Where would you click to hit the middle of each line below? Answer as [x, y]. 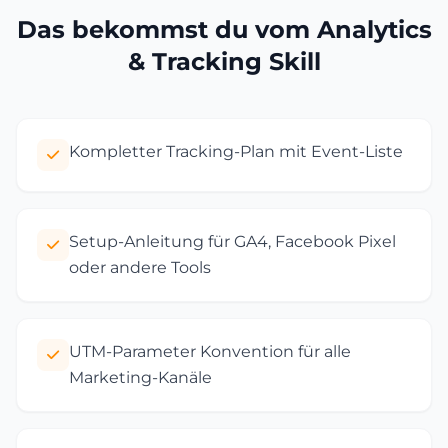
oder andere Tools [140, 267]
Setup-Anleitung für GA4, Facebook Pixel [232, 241]
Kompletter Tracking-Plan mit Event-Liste [236, 151]
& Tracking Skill [224, 61]
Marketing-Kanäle [140, 377]
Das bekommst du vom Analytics [224, 29]
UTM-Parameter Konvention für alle [210, 351]
